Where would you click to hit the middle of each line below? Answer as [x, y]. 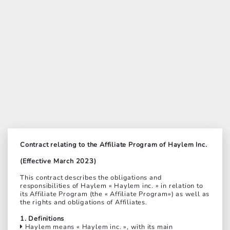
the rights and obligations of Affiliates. [84, 203]
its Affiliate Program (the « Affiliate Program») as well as [115, 194]
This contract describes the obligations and [91, 178]
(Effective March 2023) [58, 161]
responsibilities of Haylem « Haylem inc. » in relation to [112, 186]
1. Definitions [42, 219]
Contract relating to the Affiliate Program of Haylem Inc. [114, 145]
